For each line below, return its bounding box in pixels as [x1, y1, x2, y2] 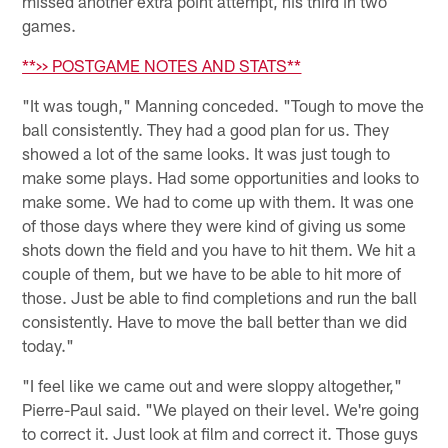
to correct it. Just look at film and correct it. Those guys [22, 422, 419, 443]
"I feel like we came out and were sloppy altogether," [22, 374, 403, 395]
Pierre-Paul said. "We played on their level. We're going [22, 398, 420, 419]
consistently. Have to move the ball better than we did [22, 310, 408, 331]
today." [22, 334, 75, 355]
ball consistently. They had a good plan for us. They [22, 118, 390, 139]
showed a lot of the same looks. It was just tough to [22, 142, 391, 163]
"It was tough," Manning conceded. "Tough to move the [22, 94, 425, 115]
